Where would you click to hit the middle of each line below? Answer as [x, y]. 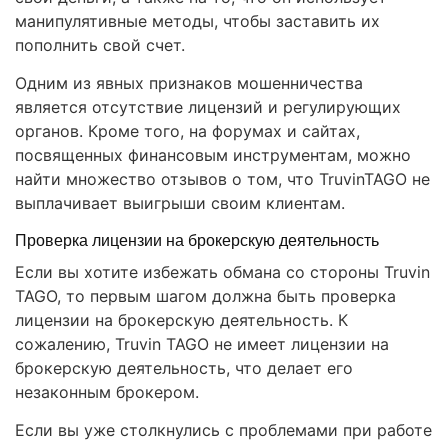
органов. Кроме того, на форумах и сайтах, [187, 131]
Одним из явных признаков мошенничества [189, 83]
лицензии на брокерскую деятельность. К [181, 320]
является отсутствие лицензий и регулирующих [208, 107]
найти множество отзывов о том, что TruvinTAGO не [222, 179]
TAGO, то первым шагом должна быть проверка [205, 296]
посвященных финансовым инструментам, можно [213, 155]
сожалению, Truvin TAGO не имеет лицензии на [202, 344]
